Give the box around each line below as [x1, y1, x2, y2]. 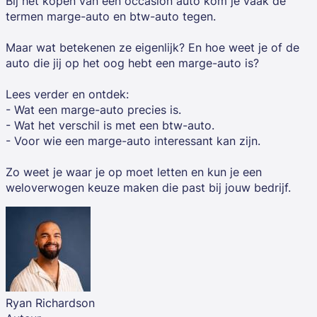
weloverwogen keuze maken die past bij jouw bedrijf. [6, 180, 291, 196]
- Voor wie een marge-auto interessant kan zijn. [6, 133, 260, 149]
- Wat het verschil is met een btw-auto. [6, 117, 214, 134]
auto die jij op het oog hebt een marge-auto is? [6, 55, 259, 71]
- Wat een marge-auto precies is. [6, 102, 181, 118]
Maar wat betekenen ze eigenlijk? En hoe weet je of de [6, 40, 299, 56]
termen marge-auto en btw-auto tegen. [6, 8, 216, 25]
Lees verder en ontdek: [6, 86, 129, 103]
